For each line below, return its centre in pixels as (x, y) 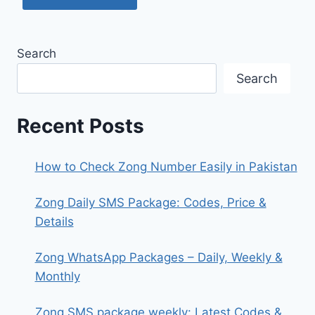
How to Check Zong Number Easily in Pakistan (166, 167)
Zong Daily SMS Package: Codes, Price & (150, 203)
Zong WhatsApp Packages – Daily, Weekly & (159, 258)
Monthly (57, 277)
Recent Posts (81, 126)
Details (54, 222)
